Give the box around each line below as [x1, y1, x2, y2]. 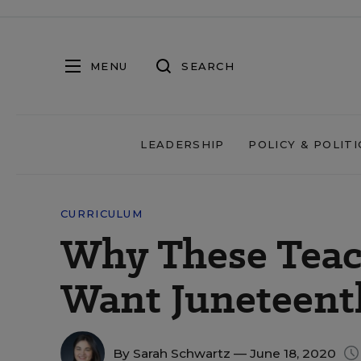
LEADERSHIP [140, 138, 225, 151]
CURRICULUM [60, 207, 143, 220]
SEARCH [181, 59, 234, 73]
